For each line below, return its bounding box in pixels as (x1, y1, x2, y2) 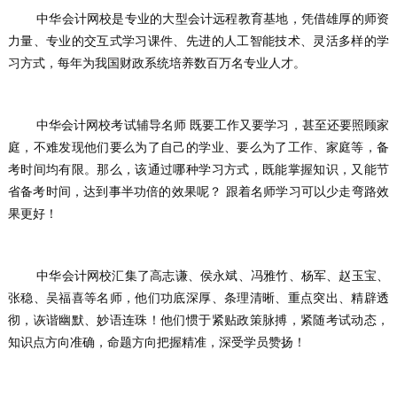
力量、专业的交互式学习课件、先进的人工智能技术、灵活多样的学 (7, 33, 390, 48)
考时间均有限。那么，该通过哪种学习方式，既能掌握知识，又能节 (7, 161, 390, 176)
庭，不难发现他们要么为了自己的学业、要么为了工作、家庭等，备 (7, 139, 390, 154)
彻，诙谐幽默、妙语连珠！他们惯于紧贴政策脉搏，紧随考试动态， (7, 312, 390, 327)
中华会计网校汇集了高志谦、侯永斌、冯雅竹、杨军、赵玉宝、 (7, 268, 37, 283)
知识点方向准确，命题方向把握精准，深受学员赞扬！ (7, 334, 306, 349)
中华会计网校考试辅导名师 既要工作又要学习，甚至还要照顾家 (7, 117, 37, 132)
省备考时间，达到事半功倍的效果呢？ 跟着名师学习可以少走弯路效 (7, 183, 390, 198)
